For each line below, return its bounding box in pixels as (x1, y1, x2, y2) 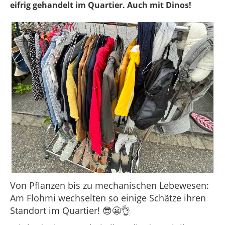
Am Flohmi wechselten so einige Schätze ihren (10, 192, 206, 204)
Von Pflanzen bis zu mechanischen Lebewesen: (10, 179, 209, 191)
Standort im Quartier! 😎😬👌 (10, 204, 133, 216)
